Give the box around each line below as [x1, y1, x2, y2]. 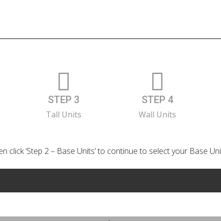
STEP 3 [47, 94, 79, 106]
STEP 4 [141, 94, 173, 106]
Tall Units [45, 109, 81, 120]
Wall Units [138, 109, 176, 120]
